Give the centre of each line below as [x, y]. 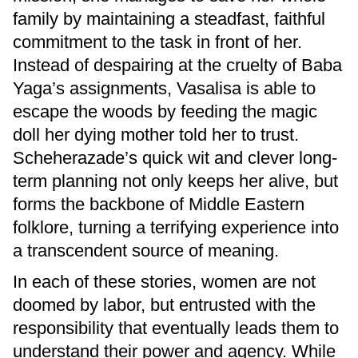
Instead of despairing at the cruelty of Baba [177, 66]
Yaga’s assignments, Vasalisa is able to [164, 89]
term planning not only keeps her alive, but [175, 181]
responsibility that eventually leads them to [176, 328]
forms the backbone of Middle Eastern [159, 205]
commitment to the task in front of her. [157, 42]
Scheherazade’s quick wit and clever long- [175, 158]
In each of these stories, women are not [164, 282]
